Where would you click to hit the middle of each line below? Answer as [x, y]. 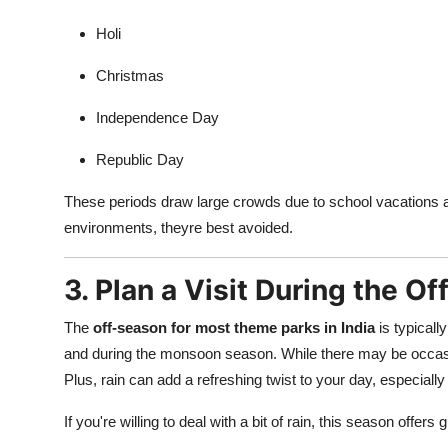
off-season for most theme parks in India [234, 327]
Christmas [130, 75]
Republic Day [140, 159]
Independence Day [157, 117]
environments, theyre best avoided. [178, 227]
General [44, 66]
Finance [44, 17]
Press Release [67, 115]
